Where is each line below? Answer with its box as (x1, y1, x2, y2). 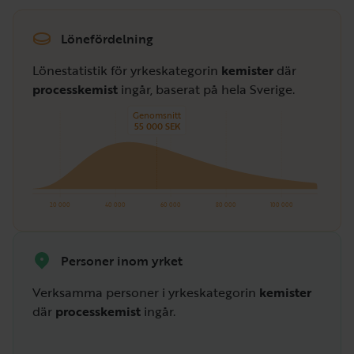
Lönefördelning (61, 28, 153, 48)
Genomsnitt (132, 108, 182, 122)
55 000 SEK (134, 120, 181, 134)
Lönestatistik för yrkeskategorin (32, 61, 221, 80)
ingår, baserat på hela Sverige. (118, 80, 295, 99)
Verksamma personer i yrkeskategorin (32, 283, 259, 303)
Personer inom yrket (61, 250, 183, 270)
